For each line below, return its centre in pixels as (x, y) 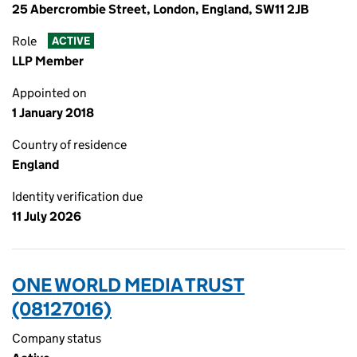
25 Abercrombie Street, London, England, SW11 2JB (161, 9)
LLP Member (48, 61)
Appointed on (49, 93)
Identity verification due (77, 196)
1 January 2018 (53, 113)
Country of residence (69, 145)
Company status (57, 338)
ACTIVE (71, 41)
